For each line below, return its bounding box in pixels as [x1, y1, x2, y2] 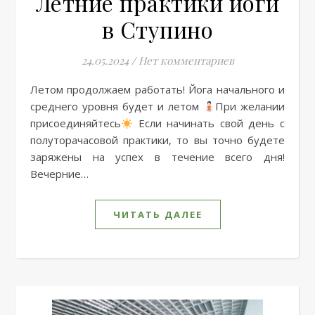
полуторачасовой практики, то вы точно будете [30, 133, 285, 147]
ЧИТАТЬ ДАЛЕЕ [112, 208, 202, 221]
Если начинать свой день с [133, 116, 285, 130]
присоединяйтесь [30, 116, 121, 130]
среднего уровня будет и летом [30, 99, 203, 113]
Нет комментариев [138, 53, 234, 67]
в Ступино [101, 14, 214, 44]
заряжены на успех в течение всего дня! [30, 150, 285, 164]
